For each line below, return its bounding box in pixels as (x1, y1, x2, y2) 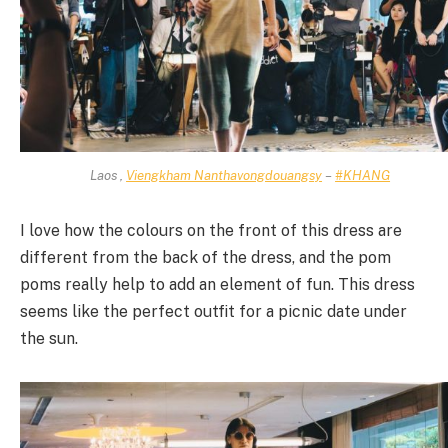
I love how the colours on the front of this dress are (20, 221, 402, 241)
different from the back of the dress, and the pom (20, 248, 391, 268)
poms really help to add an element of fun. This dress (20, 275, 415, 295)
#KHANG (335, 166, 391, 183)
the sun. (20, 329, 78, 349)
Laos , (90, 166, 127, 183)
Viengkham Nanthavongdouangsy (126, 166, 323, 183)
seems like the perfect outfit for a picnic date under (20, 302, 407, 322)
